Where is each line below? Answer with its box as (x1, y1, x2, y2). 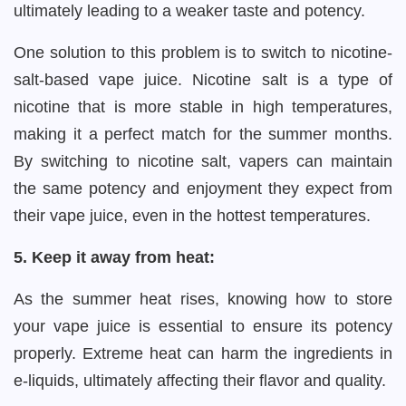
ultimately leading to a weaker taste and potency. (14, 2, 365, 20)
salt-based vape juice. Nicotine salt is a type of (14, 71, 392, 89)
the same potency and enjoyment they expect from (14, 179, 392, 198)
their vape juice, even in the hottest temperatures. (14, 207, 371, 225)
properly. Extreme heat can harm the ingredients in (14, 344, 392, 362)
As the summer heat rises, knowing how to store (14, 290, 392, 308)
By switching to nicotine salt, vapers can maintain (14, 152, 392, 170)
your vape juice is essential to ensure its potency (14, 317, 392, 335)
